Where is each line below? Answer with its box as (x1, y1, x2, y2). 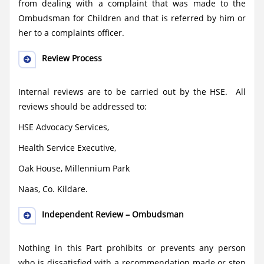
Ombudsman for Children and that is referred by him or (18, 12, 246, 24)
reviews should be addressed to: (18, 101, 147, 112)
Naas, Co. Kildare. (18, 183, 88, 194)
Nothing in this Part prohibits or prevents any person (18, 242, 246, 253)
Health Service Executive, (18, 142, 116, 153)
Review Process (42, 52, 102, 64)
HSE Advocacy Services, (18, 121, 109, 133)
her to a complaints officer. (18, 27, 124, 38)
